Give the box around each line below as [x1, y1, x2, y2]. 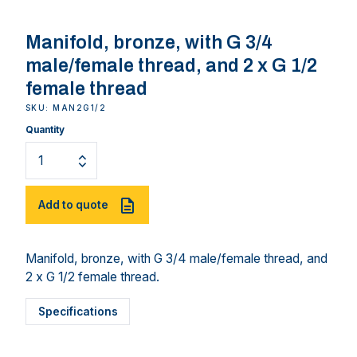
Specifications [37, 304, 118, 318]
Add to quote [37, 198, 108, 211]
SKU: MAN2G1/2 [25, 103, 107, 112]
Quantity [25, 124, 65, 136]
